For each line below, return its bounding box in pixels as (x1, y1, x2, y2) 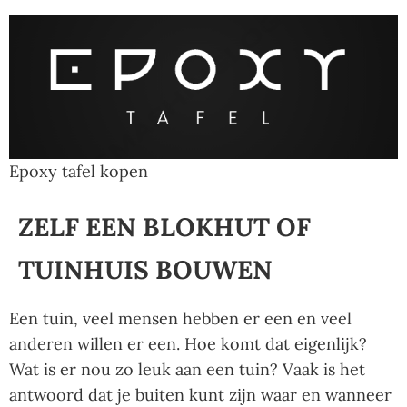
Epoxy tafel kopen (9, 161, 148, 183)
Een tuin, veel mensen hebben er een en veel (9, 308, 352, 330)
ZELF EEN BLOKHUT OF (18, 211, 311, 244)
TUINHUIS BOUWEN (18, 253, 273, 287)
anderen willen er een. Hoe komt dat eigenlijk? (9, 333, 367, 355)
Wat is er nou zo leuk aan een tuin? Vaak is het (9, 359, 365, 381)
